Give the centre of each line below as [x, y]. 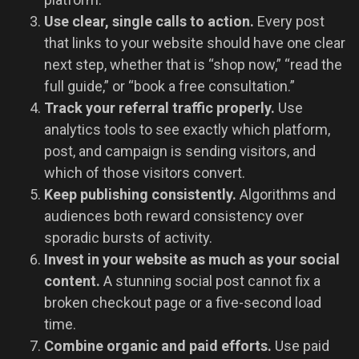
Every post [289, 22]
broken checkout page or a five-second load [183, 303]
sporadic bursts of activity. [128, 238]
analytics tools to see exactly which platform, [187, 130]
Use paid [301, 346]
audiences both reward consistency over [174, 216]
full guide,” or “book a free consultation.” [169, 87]
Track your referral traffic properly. [159, 108]
